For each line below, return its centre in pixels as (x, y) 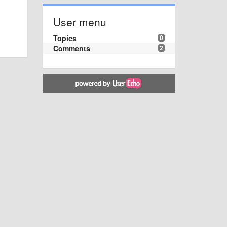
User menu (80, 22)
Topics (65, 38)
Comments (71, 48)
